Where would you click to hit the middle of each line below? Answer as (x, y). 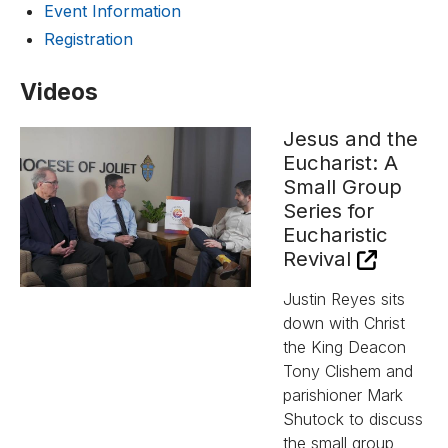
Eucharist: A (340, 162)
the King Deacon (344, 347)
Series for (328, 210)
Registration (88, 39)
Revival (320, 258)
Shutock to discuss (353, 419)
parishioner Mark (343, 395)
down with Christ (344, 323)
